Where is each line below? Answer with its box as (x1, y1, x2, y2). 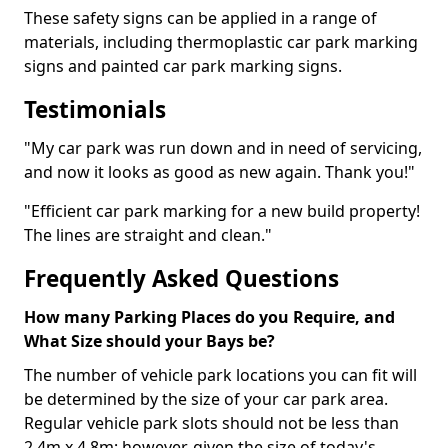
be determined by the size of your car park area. (24, 388, 388, 410)
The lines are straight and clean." (24, 224, 272, 246)
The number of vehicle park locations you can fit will (24, 364, 417, 386)
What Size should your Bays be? (24, 330, 275, 352)
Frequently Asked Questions (24, 263, 345, 294)
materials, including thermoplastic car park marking (24, 31, 418, 53)
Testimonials (24, 94, 166, 125)
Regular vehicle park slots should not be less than (24, 412, 399, 434)
